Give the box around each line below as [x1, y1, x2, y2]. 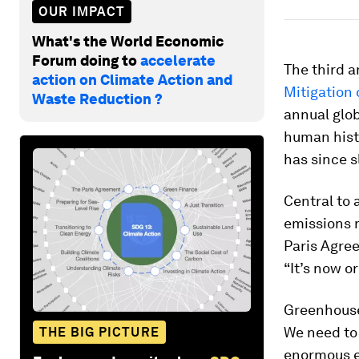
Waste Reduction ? [32, 90, 163, 107]
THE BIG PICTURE [39, 324, 159, 340]
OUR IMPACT [38, 3, 125, 19]
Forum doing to [32, 51, 140, 69]
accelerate [140, 51, 216, 69]
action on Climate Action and [32, 71, 232, 88]
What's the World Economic [32, 32, 224, 50]
